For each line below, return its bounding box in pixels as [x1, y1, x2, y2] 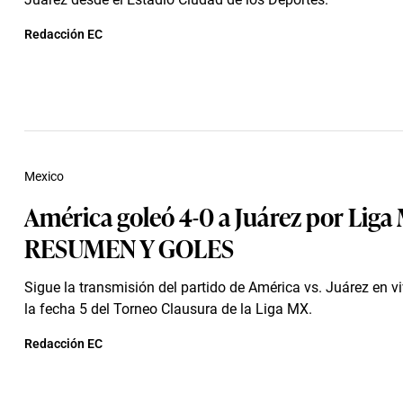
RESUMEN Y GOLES [24, 228, 234, 265]
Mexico [24, 169, 64, 184]
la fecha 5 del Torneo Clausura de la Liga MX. [24, 300, 312, 318]
